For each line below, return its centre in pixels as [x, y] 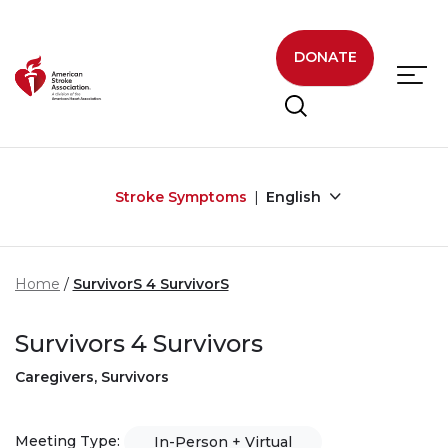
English [295, 196]
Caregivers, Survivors [92, 376]
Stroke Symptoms [180, 196]
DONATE [325, 57]
